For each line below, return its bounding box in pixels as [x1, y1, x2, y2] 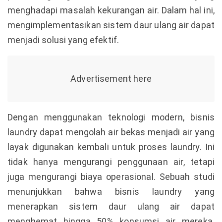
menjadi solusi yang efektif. [7, 35, 119, 45]
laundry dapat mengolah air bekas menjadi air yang [7, 127, 215, 137]
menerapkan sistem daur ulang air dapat [7, 201, 215, 212]
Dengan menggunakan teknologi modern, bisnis [7, 112, 215, 122]
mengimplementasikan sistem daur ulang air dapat [7, 20, 215, 30]
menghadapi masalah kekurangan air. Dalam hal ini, [7, 5, 215, 15]
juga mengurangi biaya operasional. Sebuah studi [7, 171, 215, 182]
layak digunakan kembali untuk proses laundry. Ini [7, 142, 215, 152]
